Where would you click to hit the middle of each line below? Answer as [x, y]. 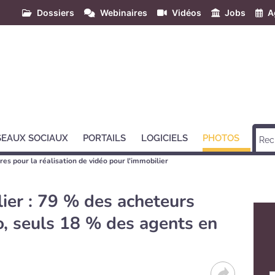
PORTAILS [105, 138]
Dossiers [56, 13]
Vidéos [187, 13]
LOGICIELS [164, 138]
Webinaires [124, 13]
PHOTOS [221, 138]
